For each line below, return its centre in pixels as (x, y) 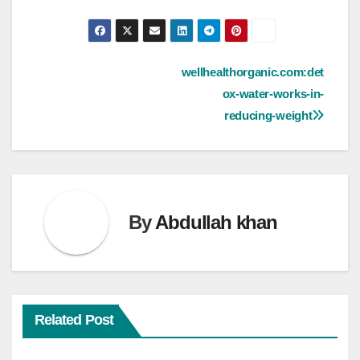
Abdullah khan (216, 223)
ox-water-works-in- (273, 93)
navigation (94, 109)
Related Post (74, 320)
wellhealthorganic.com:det (252, 72)
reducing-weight (268, 115)
